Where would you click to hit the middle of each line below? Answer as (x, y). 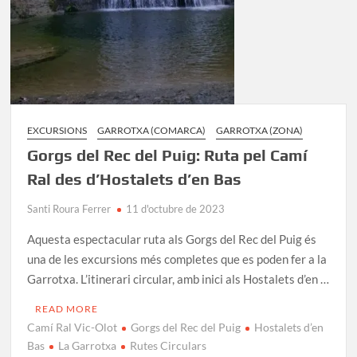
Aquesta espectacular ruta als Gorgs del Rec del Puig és (172, 239)
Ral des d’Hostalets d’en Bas (135, 178)
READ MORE (67, 308)
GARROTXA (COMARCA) (152, 130)
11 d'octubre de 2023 (176, 208)
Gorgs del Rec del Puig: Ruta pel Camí (168, 155)
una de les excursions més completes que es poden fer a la (177, 259)
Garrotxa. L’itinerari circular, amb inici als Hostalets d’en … (178, 279)
